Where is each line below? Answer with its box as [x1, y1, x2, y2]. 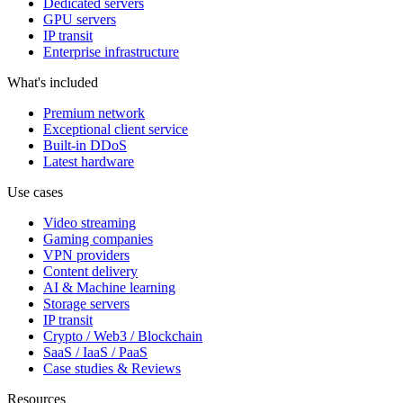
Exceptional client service [43, 121, 188, 138]
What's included [7, 75, 98, 91]
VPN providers [43, 247, 130, 264]
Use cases [7, 184, 63, 201]
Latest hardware [43, 154, 134, 170]
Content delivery [43, 264, 138, 280]
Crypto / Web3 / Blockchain [43, 328, 202, 345]
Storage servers [43, 296, 130, 312]
